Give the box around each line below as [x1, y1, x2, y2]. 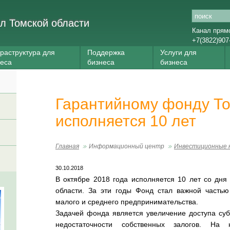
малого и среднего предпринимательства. [55, 198, 198, 206]
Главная [55, 143, 79, 150]
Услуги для [160, 48, 197, 56]
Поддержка [87, 48, 125, 56]
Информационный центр [89, 143, 164, 150]
